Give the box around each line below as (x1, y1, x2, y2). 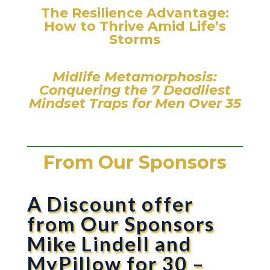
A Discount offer (27, 191, 193, 216)
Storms (109, 31, 161, 48)
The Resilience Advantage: (40, 4, 229, 21)
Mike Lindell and (27, 231, 192, 256)
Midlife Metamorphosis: (52, 68, 218, 85)
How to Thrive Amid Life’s (43, 17, 226, 34)
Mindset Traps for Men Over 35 (28, 95, 241, 111)
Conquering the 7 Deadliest (39, 81, 231, 98)
